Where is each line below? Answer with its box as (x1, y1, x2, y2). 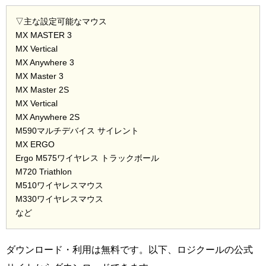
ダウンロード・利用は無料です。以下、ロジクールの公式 (6, 244, 253, 255)
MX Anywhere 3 (15, 57, 74, 67)
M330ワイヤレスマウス (15, 194, 103, 204)
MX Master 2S (15, 84, 69, 94)
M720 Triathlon (15, 166, 72, 176)
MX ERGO (15, 139, 55, 149)
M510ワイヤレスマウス (15, 180, 103, 190)
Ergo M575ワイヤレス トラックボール (15, 153, 159, 163)
